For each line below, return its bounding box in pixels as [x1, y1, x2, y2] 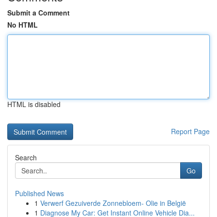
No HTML [7, 20, 38, 30]
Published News [15, 188, 64, 198]
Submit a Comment [7, 8, 70, 17]
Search [15, 153, 37, 162]
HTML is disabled [7, 99, 61, 109]
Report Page [171, 126, 210, 136]
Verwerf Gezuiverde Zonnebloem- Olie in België [40, 198, 186, 208]
